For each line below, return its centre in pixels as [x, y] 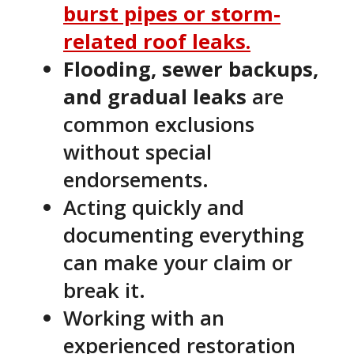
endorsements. [136, 179]
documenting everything [184, 235]
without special [137, 152]
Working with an [144, 318]
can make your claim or [178, 262]
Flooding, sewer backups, [191, 69]
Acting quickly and [154, 207]
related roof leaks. [157, 41]
